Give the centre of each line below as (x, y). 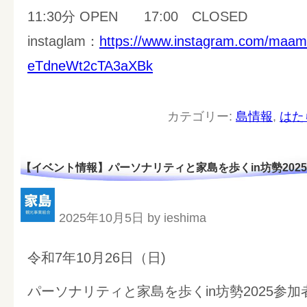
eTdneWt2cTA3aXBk (90, 66)
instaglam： (63, 41)
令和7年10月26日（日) (97, 257)
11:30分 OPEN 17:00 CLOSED (137, 17)
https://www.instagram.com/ (184, 41)
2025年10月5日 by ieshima (133, 218)
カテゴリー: (201, 116)
